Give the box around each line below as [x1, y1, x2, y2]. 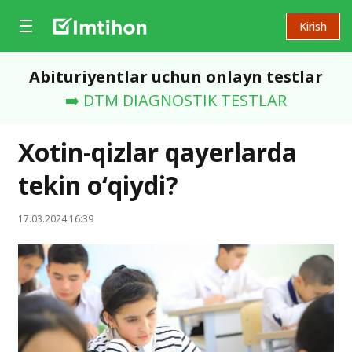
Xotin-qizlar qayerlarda [18, 135, 297, 169]
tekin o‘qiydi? [18, 168, 178, 202]
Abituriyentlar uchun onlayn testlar [29, 66, 323, 87]
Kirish [299, 18, 327, 34]
